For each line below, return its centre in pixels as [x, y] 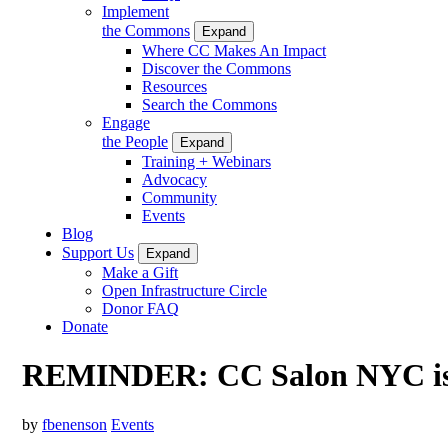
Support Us [98, 252]
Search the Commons [209, 104]
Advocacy [174, 179]
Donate [85, 326]
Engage [126, 122]
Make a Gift [140, 272]
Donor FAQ [140, 308]
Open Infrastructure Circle [184, 290]
